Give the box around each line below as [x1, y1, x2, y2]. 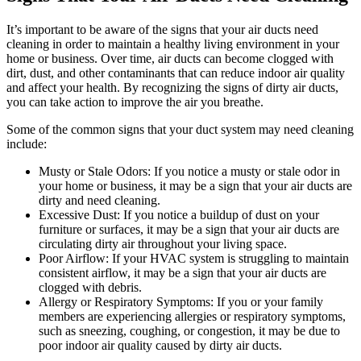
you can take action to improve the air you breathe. [6, 95, 263, 110]
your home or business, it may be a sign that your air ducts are [39, 179, 352, 193]
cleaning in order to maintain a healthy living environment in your [6, 37, 339, 52]
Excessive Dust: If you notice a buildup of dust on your [39, 208, 319, 222]
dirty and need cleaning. [39, 193, 160, 208]
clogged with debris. [39, 280, 142, 295]
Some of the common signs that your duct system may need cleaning [6, 122, 354, 137]
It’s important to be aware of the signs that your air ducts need [6, 23, 318, 37]
